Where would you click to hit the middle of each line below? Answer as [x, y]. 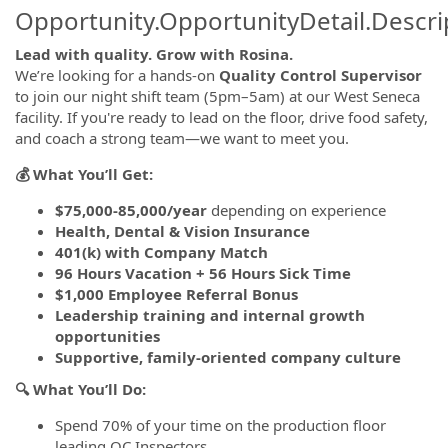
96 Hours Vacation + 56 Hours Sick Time [203, 273]
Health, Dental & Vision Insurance [182, 231]
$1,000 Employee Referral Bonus [176, 294]
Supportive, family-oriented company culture [228, 357]
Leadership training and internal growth [210, 315]
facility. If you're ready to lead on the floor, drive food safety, [221, 117]
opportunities [107, 336]
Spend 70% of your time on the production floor [220, 424]
